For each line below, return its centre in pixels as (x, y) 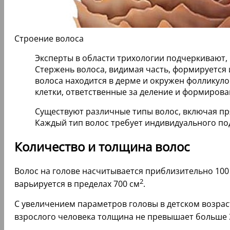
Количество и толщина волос (102, 147)
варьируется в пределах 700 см (77, 184)
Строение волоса (49, 38)
